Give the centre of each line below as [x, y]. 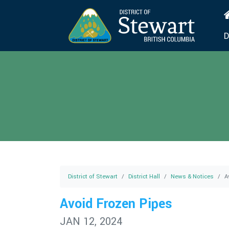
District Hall [144, 177]
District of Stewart [93, 177]
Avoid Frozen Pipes [116, 204]
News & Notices [192, 177]
